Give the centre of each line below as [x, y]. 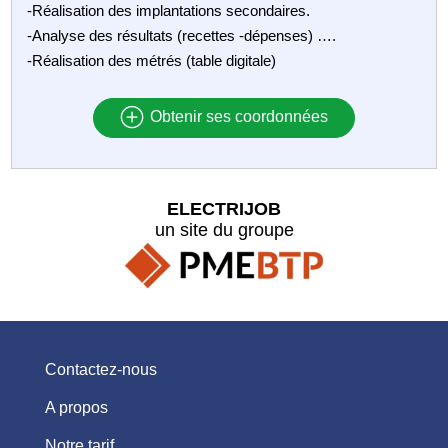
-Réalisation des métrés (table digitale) [152, 60]
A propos [76, 408]
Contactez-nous [100, 370]
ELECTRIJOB [224, 208]
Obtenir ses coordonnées [236, 117]
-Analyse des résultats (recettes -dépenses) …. [182, 35]
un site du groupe [224, 229]
